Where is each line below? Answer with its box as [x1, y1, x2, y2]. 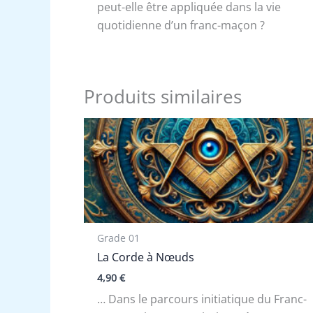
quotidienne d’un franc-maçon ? [97, 17, 265, 34]
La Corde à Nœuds [97, 249, 195, 265]
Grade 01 [97, 231, 140, 245]
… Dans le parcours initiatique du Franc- [97, 291, 307, 307]
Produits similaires [84, 83, 242, 109]
